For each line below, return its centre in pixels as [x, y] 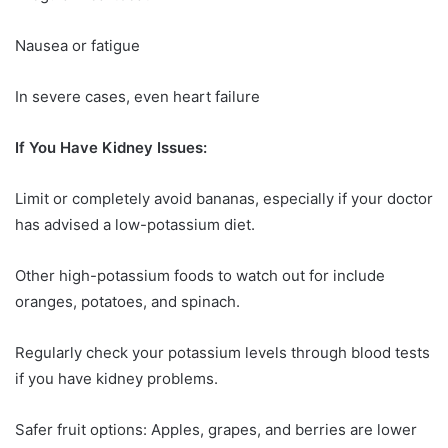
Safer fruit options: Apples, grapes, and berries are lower [216, 429]
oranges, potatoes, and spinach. [127, 301]
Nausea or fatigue [77, 45]
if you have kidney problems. [116, 378]
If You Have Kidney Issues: [111, 147]
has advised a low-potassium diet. [135, 224]
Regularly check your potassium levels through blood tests [222, 352]
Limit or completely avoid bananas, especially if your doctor [224, 198]
